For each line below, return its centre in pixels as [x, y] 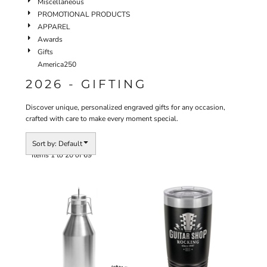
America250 [57, 64]
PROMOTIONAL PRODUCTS [84, 14]
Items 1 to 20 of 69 [62, 155]
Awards [50, 39]
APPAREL [54, 27]
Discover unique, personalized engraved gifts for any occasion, [125, 107]
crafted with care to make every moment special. [102, 118]
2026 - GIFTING [86, 84]
